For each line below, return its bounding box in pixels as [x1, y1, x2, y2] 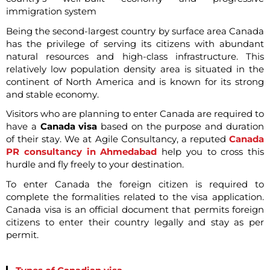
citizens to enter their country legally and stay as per [6, 216, 264, 228]
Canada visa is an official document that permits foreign [6, 204, 264, 215]
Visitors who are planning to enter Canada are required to [6, 108, 264, 120]
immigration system [6, 5, 96, 17]
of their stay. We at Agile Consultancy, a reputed [6, 134, 229, 145]
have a [6, 121, 40, 133]
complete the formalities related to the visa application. [6, 191, 264, 202]
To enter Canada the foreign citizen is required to [6, 178, 264, 190]
